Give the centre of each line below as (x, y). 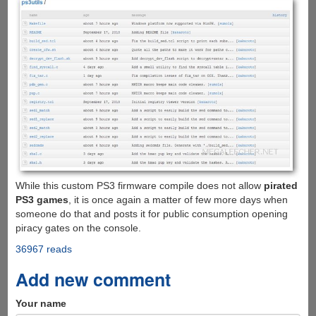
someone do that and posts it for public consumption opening (151, 214)
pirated (280, 186)
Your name (41, 304)
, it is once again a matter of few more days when (178, 200)
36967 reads (43, 249)
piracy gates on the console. (78, 228)
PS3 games (42, 200)
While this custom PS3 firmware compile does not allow (139, 186)
